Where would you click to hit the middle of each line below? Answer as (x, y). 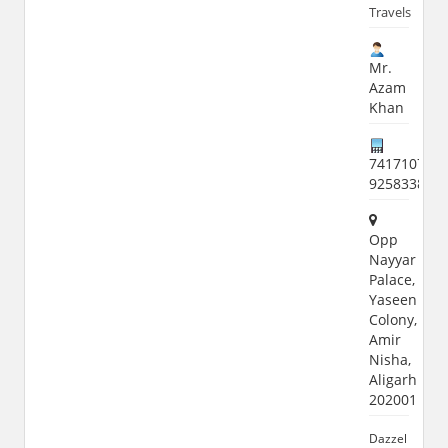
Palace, (391, 279)
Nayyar (392, 259)
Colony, (392, 319)
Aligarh (392, 379)
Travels (389, 11)
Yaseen (392, 299)
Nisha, (389, 359)
